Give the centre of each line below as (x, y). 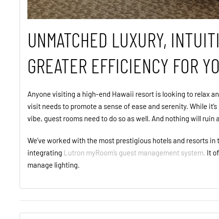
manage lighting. (54, 165)
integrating (45, 153)
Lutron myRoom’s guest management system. (134, 153)
